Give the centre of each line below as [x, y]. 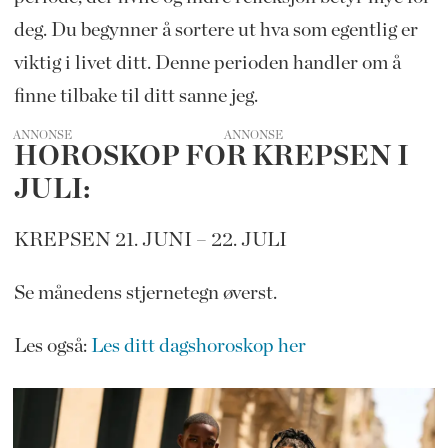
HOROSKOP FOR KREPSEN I [211, 156]
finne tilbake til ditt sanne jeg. [135, 95]
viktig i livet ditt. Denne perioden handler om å [207, 62]
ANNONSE [43, 134]
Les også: [52, 345]
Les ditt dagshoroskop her [198, 345]
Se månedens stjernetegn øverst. [147, 292]
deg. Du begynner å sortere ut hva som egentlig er [215, 29]
